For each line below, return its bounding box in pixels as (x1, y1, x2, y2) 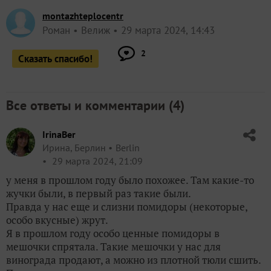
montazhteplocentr (42, 9, 123, 22)
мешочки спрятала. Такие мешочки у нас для (6, 239, 221, 253)
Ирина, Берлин (42, 141, 106, 154)
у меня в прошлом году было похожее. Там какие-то (6, 172, 254, 187)
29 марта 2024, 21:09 (50, 154, 143, 167)
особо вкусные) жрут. (6, 212, 108, 227)
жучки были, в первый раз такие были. (6, 186, 191, 200)
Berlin (116, 141, 140, 154)
